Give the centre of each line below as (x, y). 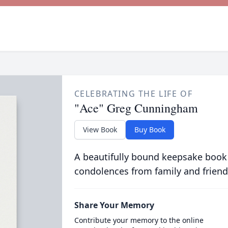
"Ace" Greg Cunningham (136, 108)
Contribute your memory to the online (139, 220)
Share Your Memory (114, 205)
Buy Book (150, 130)
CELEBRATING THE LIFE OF (133, 94)
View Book (100, 130)
